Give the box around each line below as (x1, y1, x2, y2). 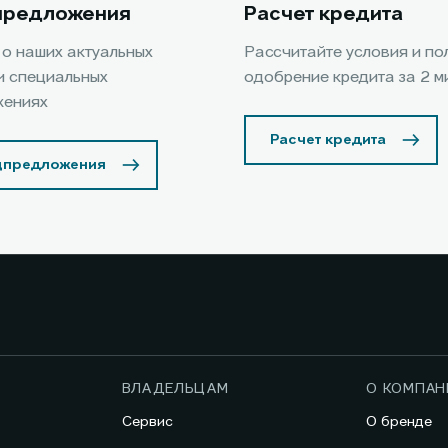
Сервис (121, 415, 173, 430)
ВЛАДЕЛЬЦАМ (121, 382, 229, 397)
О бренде (366, 415, 433, 430)
